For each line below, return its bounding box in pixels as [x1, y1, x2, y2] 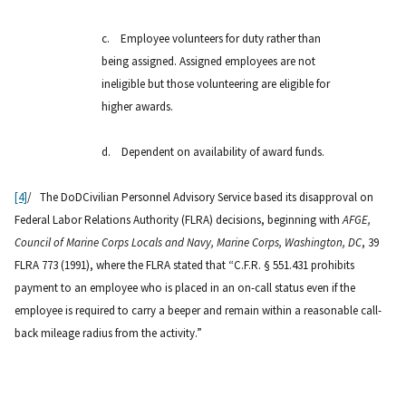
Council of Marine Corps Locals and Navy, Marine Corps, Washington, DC [14, 234, 362, 250]
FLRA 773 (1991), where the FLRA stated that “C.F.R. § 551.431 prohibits [14, 256, 354, 273]
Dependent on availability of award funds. [121, 143, 324, 159]
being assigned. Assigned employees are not [101, 53, 315, 69]
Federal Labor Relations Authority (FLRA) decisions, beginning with [14, 211, 343, 227]
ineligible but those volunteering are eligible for [101, 75, 330, 92]
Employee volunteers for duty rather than [121, 30, 321, 46]
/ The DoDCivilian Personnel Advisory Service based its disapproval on [27, 188, 373, 205]
